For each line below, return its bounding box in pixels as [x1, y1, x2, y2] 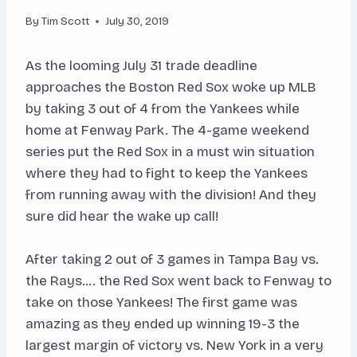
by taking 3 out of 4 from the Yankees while [25, 100, 300, 118]
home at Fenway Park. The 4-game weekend [25, 122, 309, 139]
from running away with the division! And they [25, 186, 316, 204]
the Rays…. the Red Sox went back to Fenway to [25, 273, 331, 290]
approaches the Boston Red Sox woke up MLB [25, 79, 316, 96]
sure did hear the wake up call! [25, 208, 218, 226]
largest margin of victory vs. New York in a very [25, 337, 324, 355]
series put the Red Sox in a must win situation [25, 143, 315, 161]
